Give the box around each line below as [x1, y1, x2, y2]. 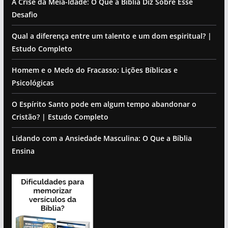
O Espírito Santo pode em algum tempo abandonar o [11, 99, 196, 109]
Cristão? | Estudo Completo [11, 111, 108, 122]
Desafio [11, 9, 38, 19]
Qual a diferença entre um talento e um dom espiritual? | [11, 31, 212, 41]
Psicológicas [11, 77, 54, 88]
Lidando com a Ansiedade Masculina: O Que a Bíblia [11, 133, 192, 143]
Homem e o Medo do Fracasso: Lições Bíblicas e [11, 65, 178, 75]
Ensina [11, 146, 35, 156]
